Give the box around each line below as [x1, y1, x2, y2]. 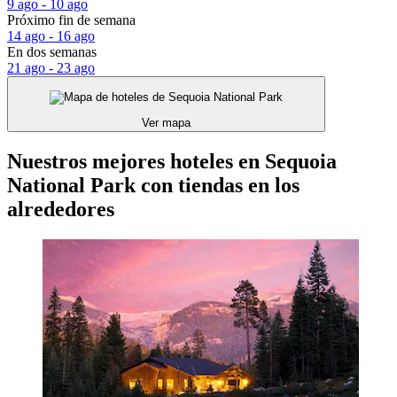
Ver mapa [142, 116, 191, 130]
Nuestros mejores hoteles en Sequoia [7, 150, 337, 174]
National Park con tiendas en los [7, 174, 300, 198]
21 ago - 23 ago [7, 59, 95, 75]
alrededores [7, 198, 114, 222]
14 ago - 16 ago [7, 27, 95, 43]
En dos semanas [7, 43, 97, 59]
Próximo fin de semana [7, 12, 136, 27]
